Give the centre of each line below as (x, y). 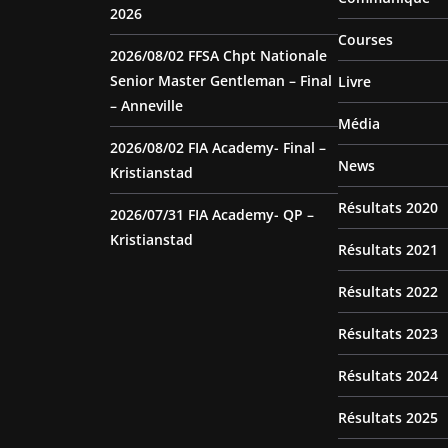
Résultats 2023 (388, 334)
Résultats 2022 (388, 292)
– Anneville (146, 106)
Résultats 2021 (388, 250)
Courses (365, 40)
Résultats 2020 (388, 208)
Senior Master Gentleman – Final (221, 81)
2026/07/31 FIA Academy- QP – (212, 215)
